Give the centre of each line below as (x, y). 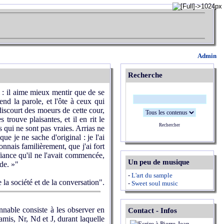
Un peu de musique (159, 162)
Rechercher (169, 125)
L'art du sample (152, 175)
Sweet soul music (155, 183)
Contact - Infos (152, 210)
